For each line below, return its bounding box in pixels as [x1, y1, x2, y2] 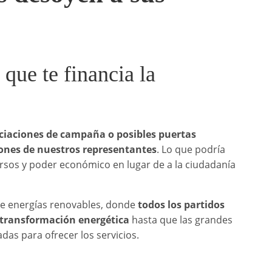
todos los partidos [138, 197, 225, 211]
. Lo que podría [157, 142, 226, 156]
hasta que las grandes [129, 212, 233, 226]
